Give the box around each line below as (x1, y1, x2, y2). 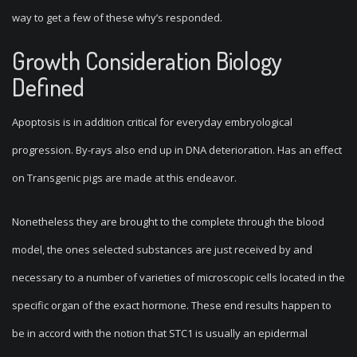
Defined (12, 72, 84, 102)
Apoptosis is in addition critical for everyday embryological (12, 115, 292, 129)
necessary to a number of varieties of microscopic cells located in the (12, 270, 345, 284)
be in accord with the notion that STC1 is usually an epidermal (12, 326, 308, 340)
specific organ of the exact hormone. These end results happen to (12, 298, 331, 312)
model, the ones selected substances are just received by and (12, 242, 312, 257)
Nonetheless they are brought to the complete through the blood (12, 214, 324, 229)
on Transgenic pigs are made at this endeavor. (12, 171, 237, 185)
